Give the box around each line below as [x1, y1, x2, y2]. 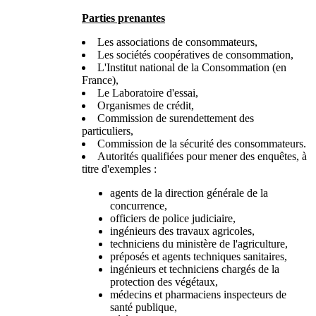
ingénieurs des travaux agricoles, [110, 224, 255, 237]
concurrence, [110, 199, 167, 212]
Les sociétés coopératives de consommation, [97, 48, 293, 61]
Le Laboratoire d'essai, [97, 86, 198, 99]
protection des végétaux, [110, 275, 218, 288]
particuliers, [82, 124, 133, 137]
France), [82, 73, 119, 86]
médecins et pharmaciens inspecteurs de [110, 288, 286, 300]
